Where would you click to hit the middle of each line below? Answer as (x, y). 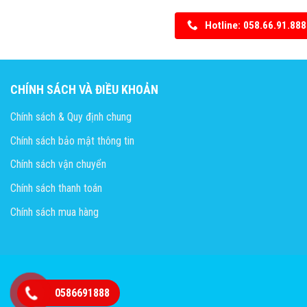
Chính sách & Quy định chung (71, 117)
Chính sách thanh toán (56, 188)
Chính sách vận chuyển (58, 164)
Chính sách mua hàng (54, 212)
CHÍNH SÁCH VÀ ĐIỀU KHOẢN (84, 89)
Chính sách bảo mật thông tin (72, 140)
